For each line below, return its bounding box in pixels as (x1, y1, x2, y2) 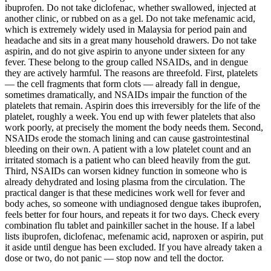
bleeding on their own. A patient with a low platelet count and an (5, 144, 251, 155)
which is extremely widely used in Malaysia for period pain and (5, 24, 247, 35)
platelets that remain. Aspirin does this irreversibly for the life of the (5, 100, 260, 111)
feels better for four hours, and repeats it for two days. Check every (5, 209, 260, 220)
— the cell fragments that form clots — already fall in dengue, (5, 79, 240, 90)
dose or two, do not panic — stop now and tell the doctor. (5, 253, 224, 264)
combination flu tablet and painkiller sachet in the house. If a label (5, 220, 255, 231)
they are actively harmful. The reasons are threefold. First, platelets (5, 68, 258, 79)
